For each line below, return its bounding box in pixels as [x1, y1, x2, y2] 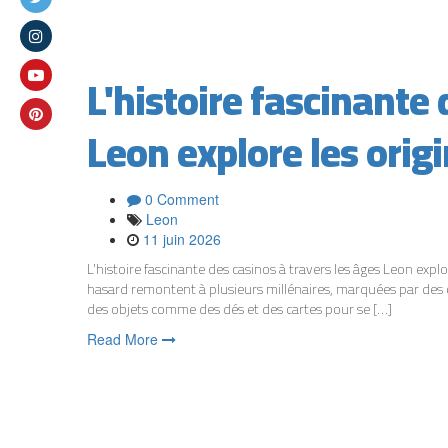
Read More [87, 328, 162, 349]
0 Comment [141, 188, 219, 209]
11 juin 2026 [143, 228, 221, 249]
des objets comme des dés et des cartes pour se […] [87, 295, 392, 322]
